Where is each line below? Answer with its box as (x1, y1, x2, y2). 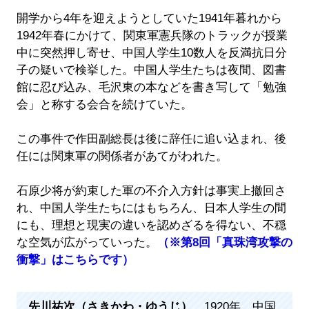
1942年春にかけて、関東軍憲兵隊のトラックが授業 (16, 29, 288, 43)
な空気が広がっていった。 (16, 236, 157, 250)
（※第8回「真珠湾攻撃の (157, 236, 292, 250)
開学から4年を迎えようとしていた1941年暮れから (16, 12, 282, 26)
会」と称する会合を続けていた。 (16, 98, 192, 112)
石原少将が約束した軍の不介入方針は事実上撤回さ (16, 184, 286, 198)
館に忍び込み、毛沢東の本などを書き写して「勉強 (16, 81, 286, 94)
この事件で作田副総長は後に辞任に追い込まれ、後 (16, 132, 286, 146)
